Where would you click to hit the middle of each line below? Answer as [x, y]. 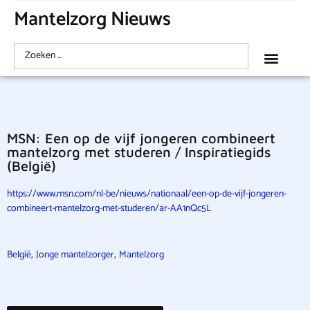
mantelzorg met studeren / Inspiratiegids [139, 152]
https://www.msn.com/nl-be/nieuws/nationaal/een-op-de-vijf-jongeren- [147, 194]
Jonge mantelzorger [75, 255]
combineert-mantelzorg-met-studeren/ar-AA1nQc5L [109, 209]
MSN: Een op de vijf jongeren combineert [141, 138]
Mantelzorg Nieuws [93, 19]
